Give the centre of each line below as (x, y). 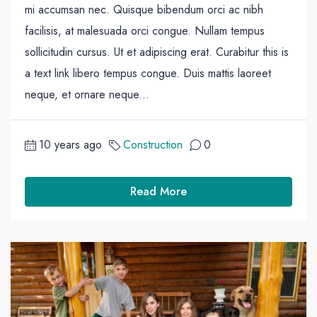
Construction (153, 144)
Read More (158, 191)
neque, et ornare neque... (87, 94)
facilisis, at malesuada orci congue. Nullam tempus (145, 30)
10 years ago (70, 144)
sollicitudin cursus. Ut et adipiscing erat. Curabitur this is (157, 52)
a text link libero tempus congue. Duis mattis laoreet (148, 73)
